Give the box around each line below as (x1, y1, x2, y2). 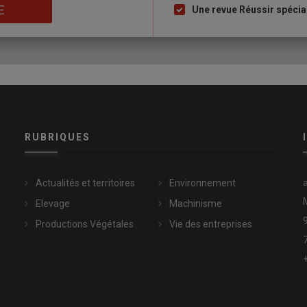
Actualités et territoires (35, 177, 135, 189)
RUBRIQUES (24, 132, 90, 143)
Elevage (35, 198, 70, 210)
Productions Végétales (35, 219, 134, 230)
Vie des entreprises (169, 219, 252, 230)
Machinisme (169, 198, 222, 210)
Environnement (169, 177, 236, 189)
